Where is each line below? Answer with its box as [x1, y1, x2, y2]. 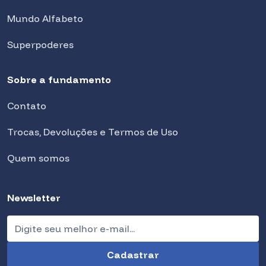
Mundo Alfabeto [7, 12, 83, 24]
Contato [7, 99, 46, 112]
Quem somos [7, 151, 69, 164]
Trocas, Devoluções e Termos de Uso [7, 125, 178, 138]
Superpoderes [7, 38, 74, 50]
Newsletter [7, 191, 61, 204]
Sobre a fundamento [7, 73, 111, 85]
